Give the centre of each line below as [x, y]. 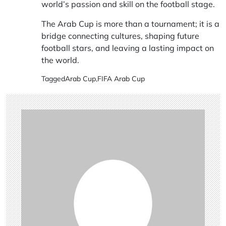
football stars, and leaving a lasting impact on [128, 48]
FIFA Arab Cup [121, 79]
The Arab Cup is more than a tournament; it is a [130, 24]
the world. [60, 60]
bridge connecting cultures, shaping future [120, 36]
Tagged [53, 79]
